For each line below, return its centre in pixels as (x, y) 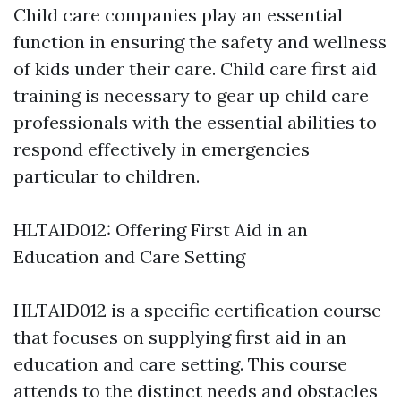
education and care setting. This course (180, 364)
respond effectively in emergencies (162, 149)
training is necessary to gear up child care (191, 95)
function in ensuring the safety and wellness (200, 42)
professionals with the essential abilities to (195, 122)
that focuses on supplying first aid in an (180, 337)
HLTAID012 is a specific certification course (197, 310)
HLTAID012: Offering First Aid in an (161, 230)
